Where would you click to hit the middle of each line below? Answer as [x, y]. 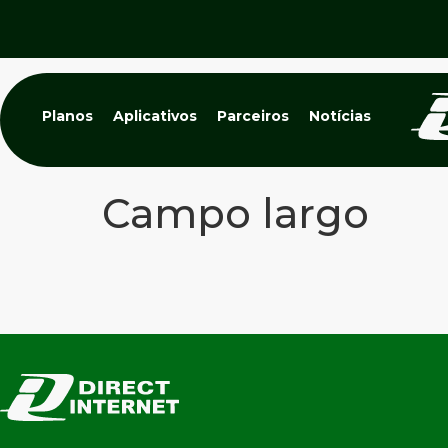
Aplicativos [155, 116]
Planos [67, 116]
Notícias [340, 116]
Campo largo [235, 213]
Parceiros [253, 116]
